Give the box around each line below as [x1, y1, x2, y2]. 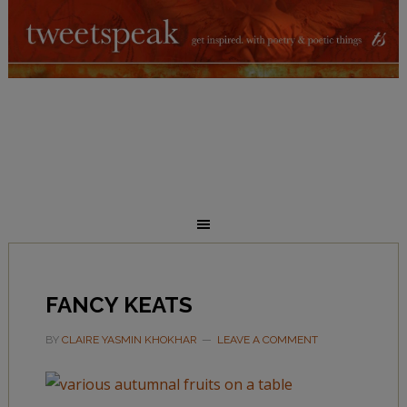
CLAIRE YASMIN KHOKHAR [61, 333, 197, 346]
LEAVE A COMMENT [216, 333, 318, 346]
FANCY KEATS [45, 292, 193, 318]
